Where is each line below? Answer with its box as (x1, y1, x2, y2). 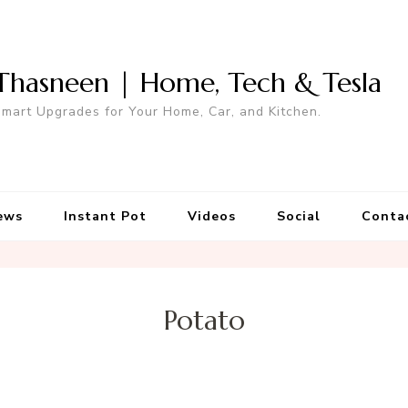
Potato (163, 303, 245, 338)
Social (276, 208, 321, 225)
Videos (187, 208, 236, 225)
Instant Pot (63, 208, 147, 225)
